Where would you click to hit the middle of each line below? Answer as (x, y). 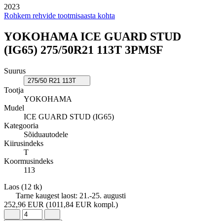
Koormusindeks (29, 161)
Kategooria (21, 126)
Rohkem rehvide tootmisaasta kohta (59, 16)
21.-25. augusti (103, 196)
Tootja (14, 90)
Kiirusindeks (24, 144)
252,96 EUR (24, 205)
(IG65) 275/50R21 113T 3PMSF (84, 50)
